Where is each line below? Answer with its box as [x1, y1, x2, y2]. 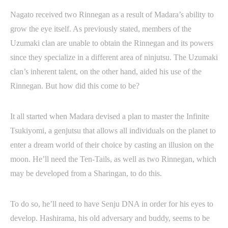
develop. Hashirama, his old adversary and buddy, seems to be [10, 214, 210, 223]
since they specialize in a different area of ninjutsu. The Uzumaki [10, 53, 218, 62]
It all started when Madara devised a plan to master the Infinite [10, 112, 209, 121]
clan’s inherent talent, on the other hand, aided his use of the [10, 67, 202, 76]
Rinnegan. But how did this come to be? [10, 81, 139, 91]
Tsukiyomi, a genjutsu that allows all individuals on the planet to [10, 126, 216, 135]
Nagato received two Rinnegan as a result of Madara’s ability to [10, 10, 214, 19]
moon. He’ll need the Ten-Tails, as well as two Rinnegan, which [10, 155, 216, 164]
